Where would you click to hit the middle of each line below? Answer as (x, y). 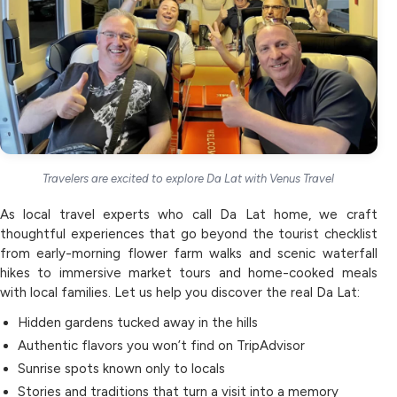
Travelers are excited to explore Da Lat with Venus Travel (189, 178)
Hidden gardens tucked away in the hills (138, 322)
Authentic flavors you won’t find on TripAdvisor (161, 345)
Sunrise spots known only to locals (121, 368)
